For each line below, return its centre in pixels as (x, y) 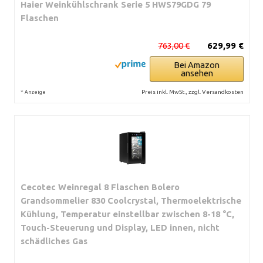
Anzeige (35, 92)
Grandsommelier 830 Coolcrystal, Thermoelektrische (131, 200)
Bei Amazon (197, 65)
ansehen (197, 73)
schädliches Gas (54, 241)
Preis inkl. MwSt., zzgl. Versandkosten (193, 92)
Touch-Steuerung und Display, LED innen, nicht (120, 227)
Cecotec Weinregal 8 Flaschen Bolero (100, 187)
